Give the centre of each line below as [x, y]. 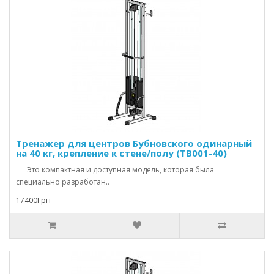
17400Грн [33, 200]
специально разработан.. [63, 182]
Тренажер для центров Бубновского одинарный [134, 143]
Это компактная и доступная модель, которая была [115, 170]
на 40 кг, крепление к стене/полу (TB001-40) [121, 153]
